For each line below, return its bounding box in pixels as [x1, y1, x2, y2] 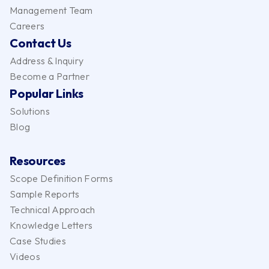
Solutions [10, 104, 50, 117]
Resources [10, 153, 66, 168]
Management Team [10, 4, 93, 16]
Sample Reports [10, 187, 80, 200]
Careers [10, 19, 45, 32]
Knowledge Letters [10, 219, 93, 231]
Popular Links [10, 85, 83, 101]
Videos [10, 250, 40, 262]
